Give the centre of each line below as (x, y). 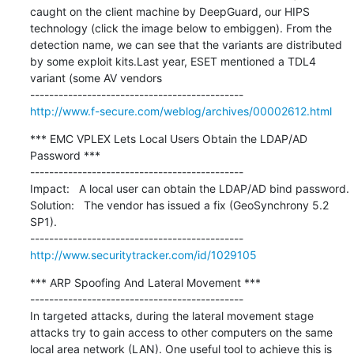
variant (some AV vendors (96, 77)
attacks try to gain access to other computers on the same (181, 332)
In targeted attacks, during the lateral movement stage (171, 315)
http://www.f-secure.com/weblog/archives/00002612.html (181, 111)
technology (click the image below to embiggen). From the (181, 28)
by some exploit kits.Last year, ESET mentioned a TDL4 (173, 61)
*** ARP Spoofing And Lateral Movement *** (145, 282)
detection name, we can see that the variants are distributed (186, 44)
